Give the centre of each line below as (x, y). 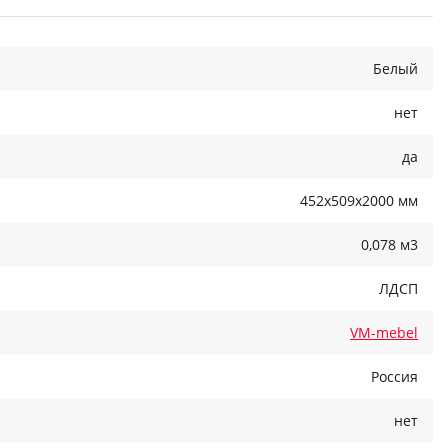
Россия (394, 377)
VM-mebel (384, 333)
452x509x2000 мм (359, 201)
